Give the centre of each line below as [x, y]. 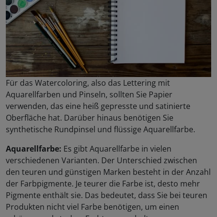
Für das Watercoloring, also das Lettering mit [88, 83]
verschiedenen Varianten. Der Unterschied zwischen [101, 160]
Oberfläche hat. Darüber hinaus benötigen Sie [90, 117]
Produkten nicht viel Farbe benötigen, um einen [93, 207]
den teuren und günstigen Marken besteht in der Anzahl [108, 172]
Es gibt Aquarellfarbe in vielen [116, 148]
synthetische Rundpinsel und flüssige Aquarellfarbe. [101, 129]
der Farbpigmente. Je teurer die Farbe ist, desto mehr [103, 183]
